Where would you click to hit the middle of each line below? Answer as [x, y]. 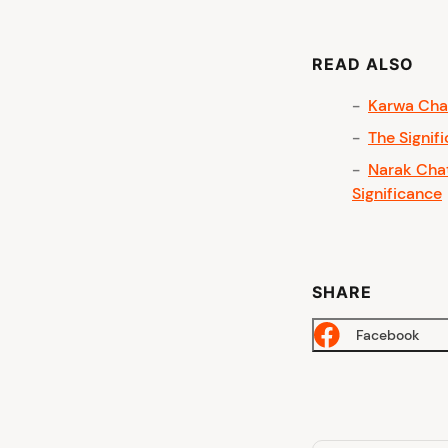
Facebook [388, 334]
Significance [397, 193]
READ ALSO [363, 63]
